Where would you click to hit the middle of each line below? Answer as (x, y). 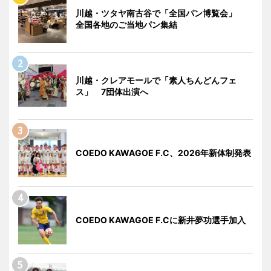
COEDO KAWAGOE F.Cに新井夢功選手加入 (161, 220)
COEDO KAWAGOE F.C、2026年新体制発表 (163, 152)
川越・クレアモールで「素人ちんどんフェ (156, 80)
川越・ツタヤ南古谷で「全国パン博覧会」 (160, 13)
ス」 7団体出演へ (112, 91)
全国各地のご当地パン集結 (126, 24)
